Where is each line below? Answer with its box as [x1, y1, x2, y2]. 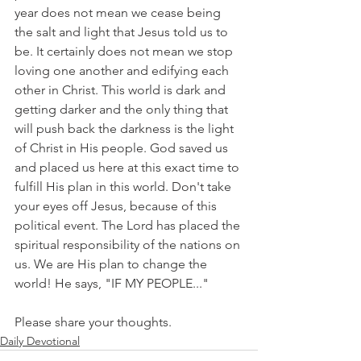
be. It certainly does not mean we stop [15, 44, 236, 59]
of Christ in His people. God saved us [15, 140, 231, 156]
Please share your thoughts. [15, 314, 172, 330]
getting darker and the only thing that [15, 102, 231, 117]
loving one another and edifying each [15, 63, 232, 78]
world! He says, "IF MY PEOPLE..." [15, 276, 209, 291]
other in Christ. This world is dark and [15, 82, 229, 98]
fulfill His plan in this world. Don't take [15, 179, 234, 194]
